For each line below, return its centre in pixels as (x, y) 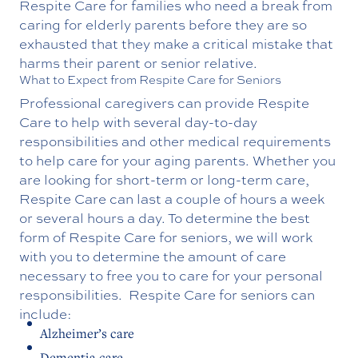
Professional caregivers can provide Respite (164, 102)
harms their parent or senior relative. (140, 62)
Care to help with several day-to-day (138, 121)
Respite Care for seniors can (222, 294)
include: (46, 313)
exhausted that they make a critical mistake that (176, 43)
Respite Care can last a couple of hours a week (172, 198)
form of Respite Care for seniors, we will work (166, 237)
